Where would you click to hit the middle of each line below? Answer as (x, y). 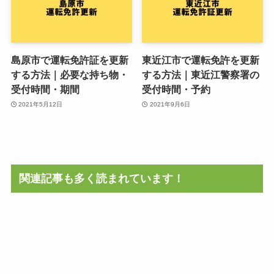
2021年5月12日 (41, 104)
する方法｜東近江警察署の (201, 75)
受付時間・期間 (45, 90)
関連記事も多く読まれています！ (102, 179)
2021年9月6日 (170, 104)
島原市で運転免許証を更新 (69, 60)
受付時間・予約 (176, 90)
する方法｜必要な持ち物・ (69, 75)
